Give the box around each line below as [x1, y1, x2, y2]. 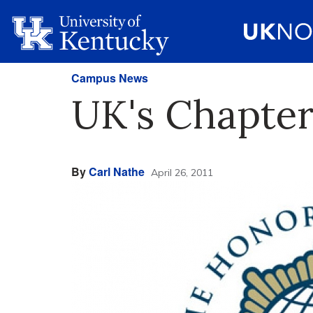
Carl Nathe [89, 163, 145, 180]
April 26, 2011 [151, 166, 213, 179]
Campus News [71, 70, 148, 86]
